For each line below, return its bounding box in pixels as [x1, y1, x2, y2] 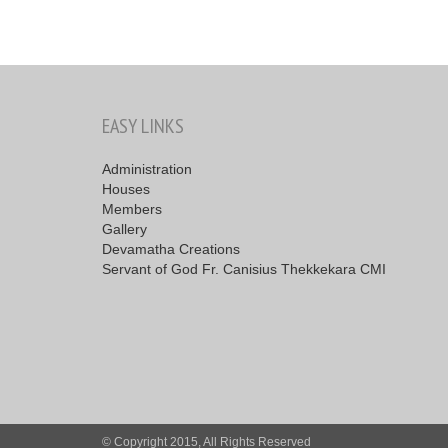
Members [102, 201, 162, 218]
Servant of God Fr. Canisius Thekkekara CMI [102, 261, 386, 278]
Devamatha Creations [102, 241, 240, 258]
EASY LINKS [102, 113, 184, 140]
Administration [102, 161, 192, 178]
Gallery [102, 221, 147, 238]
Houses [102, 181, 150, 198]
